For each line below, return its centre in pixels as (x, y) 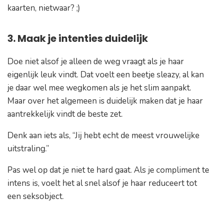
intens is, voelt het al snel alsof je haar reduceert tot (102, 183)
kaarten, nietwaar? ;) (44, 8)
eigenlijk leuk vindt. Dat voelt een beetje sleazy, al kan (106, 74)
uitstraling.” (28, 148)
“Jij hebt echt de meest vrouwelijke (136, 135)
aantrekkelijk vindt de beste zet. (66, 114)
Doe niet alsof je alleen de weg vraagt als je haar (96, 61)
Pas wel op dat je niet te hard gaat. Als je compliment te (108, 170)
